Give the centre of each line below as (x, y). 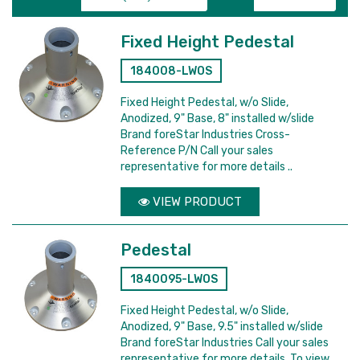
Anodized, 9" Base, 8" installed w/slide (218, 119)
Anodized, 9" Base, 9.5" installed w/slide (222, 327)
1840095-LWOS (174, 279)
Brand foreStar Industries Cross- (206, 135)
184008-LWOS (172, 71)
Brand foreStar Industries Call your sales (225, 343)
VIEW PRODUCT (196, 202)
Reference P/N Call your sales (197, 151)
